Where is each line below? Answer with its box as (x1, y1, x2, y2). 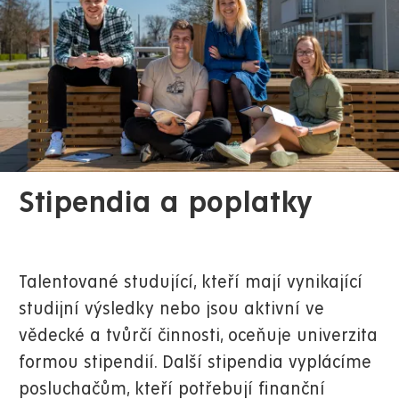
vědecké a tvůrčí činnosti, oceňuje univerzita (19, 327, 378, 346)
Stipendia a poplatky (19, 187, 313, 220)
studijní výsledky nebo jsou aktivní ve (19, 300, 324, 320)
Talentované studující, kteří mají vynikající (19, 273, 362, 293)
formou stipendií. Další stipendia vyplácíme (19, 354, 371, 373)
